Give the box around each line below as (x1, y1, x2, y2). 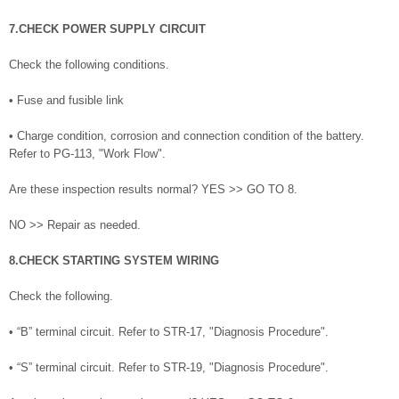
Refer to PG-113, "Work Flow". (9, 147, 166, 161)
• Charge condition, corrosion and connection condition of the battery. (9, 129, 364, 143)
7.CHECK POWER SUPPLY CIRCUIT (9, 22, 206, 37)
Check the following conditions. (9, 58, 169, 72)
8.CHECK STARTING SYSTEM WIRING (9, 254, 219, 268)
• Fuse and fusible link (9, 94, 124, 108)
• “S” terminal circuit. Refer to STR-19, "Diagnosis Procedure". (9, 361, 329, 375)
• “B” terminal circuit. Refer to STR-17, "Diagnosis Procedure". (9, 325, 329, 339)
